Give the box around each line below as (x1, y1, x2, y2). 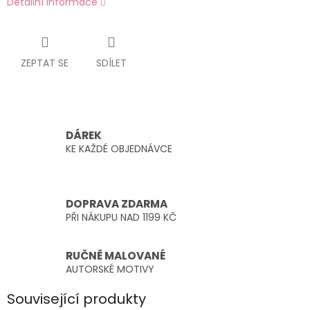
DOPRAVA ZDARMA (66, 197, 167, 212)
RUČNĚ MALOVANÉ (66, 248, 165, 263)
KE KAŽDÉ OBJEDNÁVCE (66, 141, 172, 156)
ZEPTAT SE (21, 56, 69, 71)
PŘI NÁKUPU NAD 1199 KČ (66, 210, 176, 225)
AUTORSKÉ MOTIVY (66, 262, 154, 276)
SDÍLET (96, 56, 127, 71)
